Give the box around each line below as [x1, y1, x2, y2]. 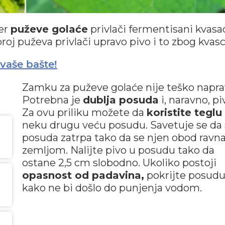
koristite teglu [146, 106, 222, 119]
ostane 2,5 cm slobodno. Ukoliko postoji [22, 156, 216, 169]
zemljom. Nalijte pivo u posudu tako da [22, 144, 214, 156]
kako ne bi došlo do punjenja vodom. [22, 181, 202, 194]
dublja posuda [82, 93, 159, 106]
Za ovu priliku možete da [22, 106, 147, 119]
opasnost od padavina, [22, 169, 144, 181]
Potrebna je [22, 93, 83, 106]
